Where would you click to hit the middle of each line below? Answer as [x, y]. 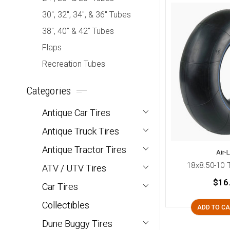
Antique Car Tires [76, 113]
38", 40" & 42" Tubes [78, 31]
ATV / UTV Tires [74, 168]
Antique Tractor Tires [84, 150]
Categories [49, 91]
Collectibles [66, 205]
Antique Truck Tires [81, 131]
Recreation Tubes [74, 64]
